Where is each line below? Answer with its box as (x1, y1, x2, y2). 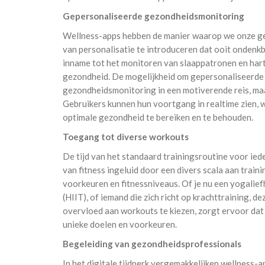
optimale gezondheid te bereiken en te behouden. (63, 111, 253, 122)
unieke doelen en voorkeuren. (63, 218, 177, 230)
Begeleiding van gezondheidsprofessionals (63, 238, 241, 249)
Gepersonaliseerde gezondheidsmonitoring (63, 10, 244, 21)
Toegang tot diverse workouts (63, 131, 189, 142)
